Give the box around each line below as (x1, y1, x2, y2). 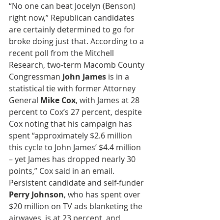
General (9, 95, 40, 106)
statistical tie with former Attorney (9, 83, 137, 94)
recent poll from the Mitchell (9, 48, 116, 58)
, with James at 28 (76, 95, 141, 106)
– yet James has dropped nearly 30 (9, 154, 137, 165)
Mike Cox (40, 95, 76, 106)
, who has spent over (64, 189, 142, 200)
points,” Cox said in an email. (9, 165, 116, 176)
